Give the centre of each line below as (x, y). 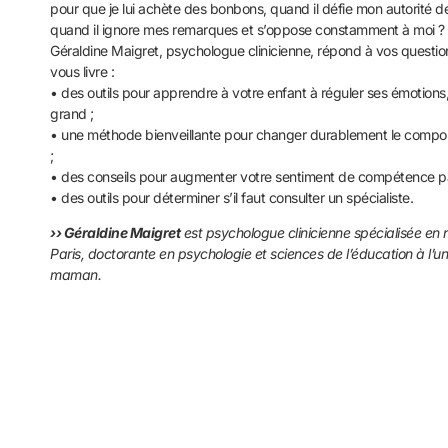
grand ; (72, 113)
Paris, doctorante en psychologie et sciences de (198, 253)
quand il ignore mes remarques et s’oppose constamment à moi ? (247, 29)
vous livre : (82, 71)
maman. (76, 274)
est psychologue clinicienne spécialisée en (312, 232)
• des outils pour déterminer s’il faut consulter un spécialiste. (232, 197)
